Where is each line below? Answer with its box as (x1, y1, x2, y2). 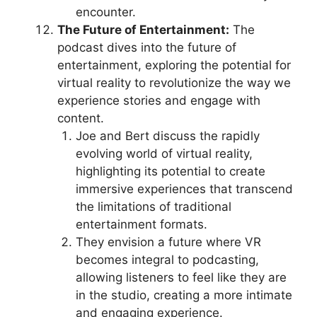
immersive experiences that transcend (75, 182, 293, 196)
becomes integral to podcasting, (75, 253, 259, 267)
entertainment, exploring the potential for (57, 58, 291, 72)
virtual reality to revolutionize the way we (57, 76, 291, 90)
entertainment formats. (75, 217, 207, 231)
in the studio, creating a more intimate (75, 288, 292, 302)
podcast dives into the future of (57, 40, 236, 54)
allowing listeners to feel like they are (75, 270, 287, 284)
